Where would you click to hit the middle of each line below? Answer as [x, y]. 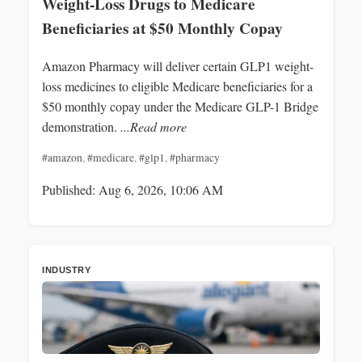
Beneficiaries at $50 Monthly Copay [162, 28]
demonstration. [81, 126]
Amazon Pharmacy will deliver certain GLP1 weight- [178, 65]
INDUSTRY [66, 269]
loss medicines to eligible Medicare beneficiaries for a [177, 86]
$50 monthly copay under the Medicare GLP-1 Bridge [180, 106]
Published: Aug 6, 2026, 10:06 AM [133, 189]
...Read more [154, 126]
